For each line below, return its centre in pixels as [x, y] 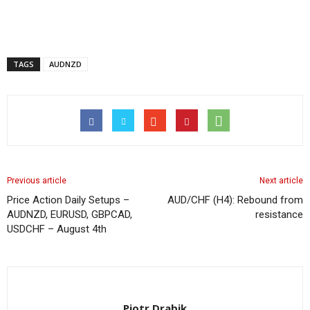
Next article [281, 181]
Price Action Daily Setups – [68, 200]
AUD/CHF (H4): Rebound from [235, 200]
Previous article [37, 181]
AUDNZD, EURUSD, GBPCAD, [70, 215]
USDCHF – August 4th [57, 229]
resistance [279, 215]
